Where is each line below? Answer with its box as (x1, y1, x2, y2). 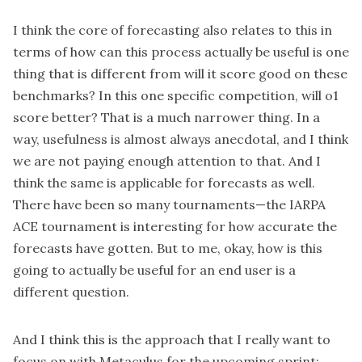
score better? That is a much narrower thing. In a (13, 109, 320, 126)
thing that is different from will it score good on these (13, 65, 347, 82)
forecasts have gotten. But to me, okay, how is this (13, 240, 322, 257)
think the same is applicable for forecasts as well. (13, 175, 315, 192)
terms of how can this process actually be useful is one (13, 44, 349, 61)
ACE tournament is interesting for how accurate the (13, 218, 337, 235)
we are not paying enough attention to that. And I (13, 153, 321, 170)
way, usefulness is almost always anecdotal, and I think (13, 131, 348, 148)
